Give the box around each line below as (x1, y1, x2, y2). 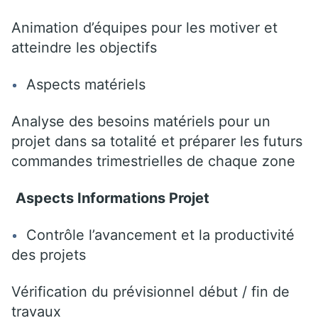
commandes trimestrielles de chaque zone (11, 152, 295, 170)
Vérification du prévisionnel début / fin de (11, 283, 290, 300)
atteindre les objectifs (11, 38, 157, 56)
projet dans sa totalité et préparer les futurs (11, 132, 302, 150)
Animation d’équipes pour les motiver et (11, 18, 278, 36)
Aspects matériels (18, 75, 146, 93)
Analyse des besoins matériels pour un (11, 112, 270, 130)
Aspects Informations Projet (16, 189, 209, 207)
